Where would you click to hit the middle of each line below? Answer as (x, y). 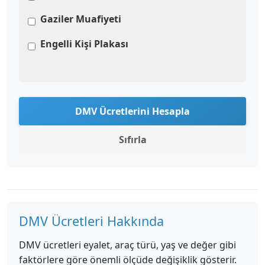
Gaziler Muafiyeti (81, 19)
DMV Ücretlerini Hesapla (132, 111)
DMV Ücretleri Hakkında (91, 221)
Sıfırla (132, 140)
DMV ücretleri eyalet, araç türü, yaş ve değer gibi (127, 245)
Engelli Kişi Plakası (84, 44)
